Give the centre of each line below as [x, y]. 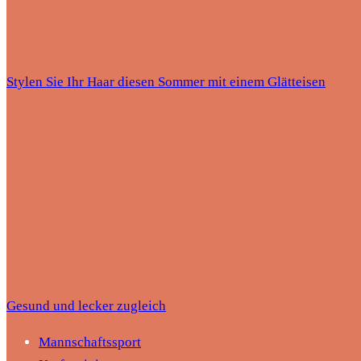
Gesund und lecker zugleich [86, 306]
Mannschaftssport [90, 342]
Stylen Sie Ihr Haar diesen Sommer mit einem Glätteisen [166, 82]
